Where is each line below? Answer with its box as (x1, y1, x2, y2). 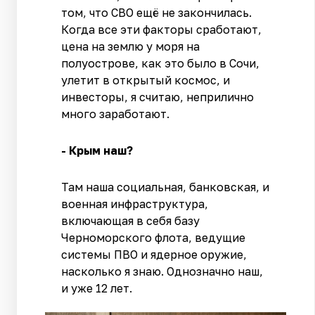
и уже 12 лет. (61, 281, 133, 295)
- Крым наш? (61, 143, 134, 157)
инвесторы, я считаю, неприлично (61, 89, 255, 104)
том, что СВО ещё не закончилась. (61, 5, 252, 20)
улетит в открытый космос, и (61, 72, 231, 87)
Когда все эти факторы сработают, (61, 22, 262, 37)
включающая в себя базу (61, 213, 200, 228)
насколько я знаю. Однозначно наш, (61, 264, 264, 278)
